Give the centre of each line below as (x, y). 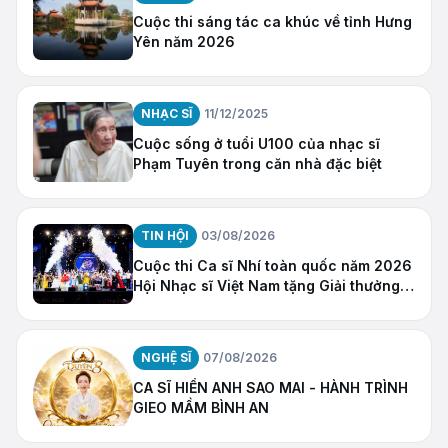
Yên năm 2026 (184, 41)
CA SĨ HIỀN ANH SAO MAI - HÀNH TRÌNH (270, 387)
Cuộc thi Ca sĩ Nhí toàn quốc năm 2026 (272, 265)
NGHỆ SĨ (166, 357)
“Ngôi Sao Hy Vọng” (204, 305)
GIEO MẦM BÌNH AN (201, 407)
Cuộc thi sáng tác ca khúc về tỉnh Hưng (272, 21)
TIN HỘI (165, 235)
